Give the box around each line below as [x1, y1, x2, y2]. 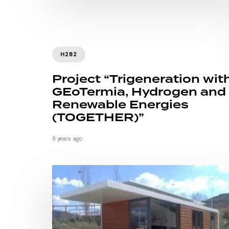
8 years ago [52, 135, 82, 143]
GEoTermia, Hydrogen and [52, 84, 226, 101]
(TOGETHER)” [52, 109, 144, 127]
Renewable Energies [52, 97, 189, 114]
